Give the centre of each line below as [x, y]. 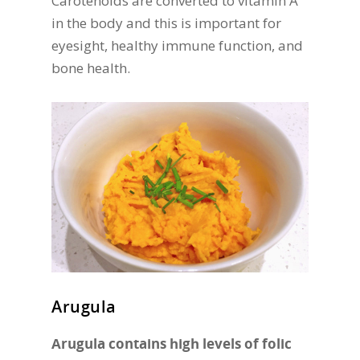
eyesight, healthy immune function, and [177, 45]
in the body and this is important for [166, 22]
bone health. [91, 67]
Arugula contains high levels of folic [172, 344]
